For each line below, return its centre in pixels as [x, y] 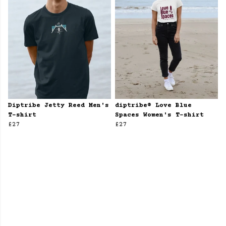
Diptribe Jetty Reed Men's [59, 106]
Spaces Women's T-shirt [159, 115]
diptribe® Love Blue [153, 106]
